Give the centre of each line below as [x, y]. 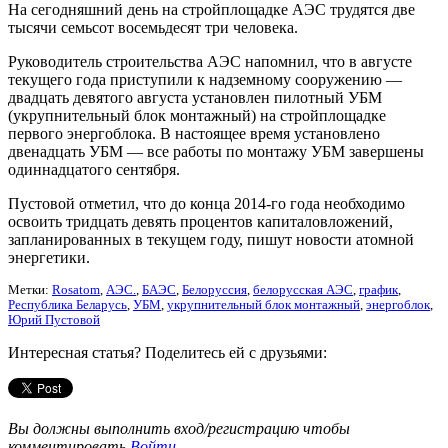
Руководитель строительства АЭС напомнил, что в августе [210, 61]
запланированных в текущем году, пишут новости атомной [211, 239]
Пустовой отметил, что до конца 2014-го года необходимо [206, 203]
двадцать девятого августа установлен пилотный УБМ [195, 97]
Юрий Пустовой [54, 319]
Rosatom [76, 289]
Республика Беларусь [67, 304]
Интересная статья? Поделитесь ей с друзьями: [167, 352]
